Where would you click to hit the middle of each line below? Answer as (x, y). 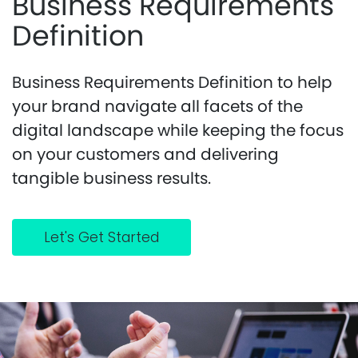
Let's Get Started (101, 237)
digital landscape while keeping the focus (178, 130)
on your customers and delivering (145, 154)
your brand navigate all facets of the (157, 106)
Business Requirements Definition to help (172, 82)
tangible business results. (111, 178)
